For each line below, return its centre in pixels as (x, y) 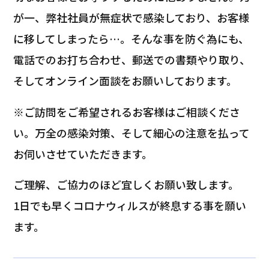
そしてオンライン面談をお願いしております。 (125, 80)
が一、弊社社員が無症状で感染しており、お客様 (131, 17)
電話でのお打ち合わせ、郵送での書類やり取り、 (132, 59)
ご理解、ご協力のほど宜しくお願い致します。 (126, 185)
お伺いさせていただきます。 (83, 153)
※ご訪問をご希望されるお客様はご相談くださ (127, 111)
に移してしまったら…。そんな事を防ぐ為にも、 (131, 38)
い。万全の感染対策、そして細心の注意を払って (132, 132)
